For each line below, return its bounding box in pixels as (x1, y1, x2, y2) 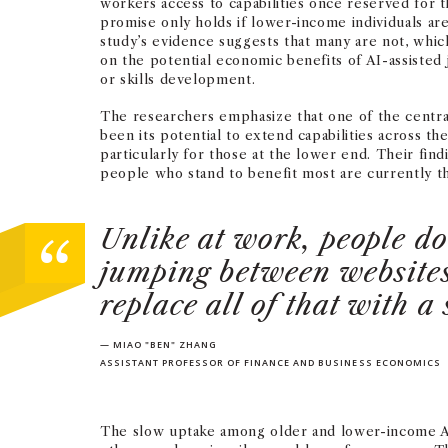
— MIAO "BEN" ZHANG (100, 338, 218, 351)
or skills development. (100, 71, 256, 87)
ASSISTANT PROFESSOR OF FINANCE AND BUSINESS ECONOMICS (100, 356, 441, 369)
